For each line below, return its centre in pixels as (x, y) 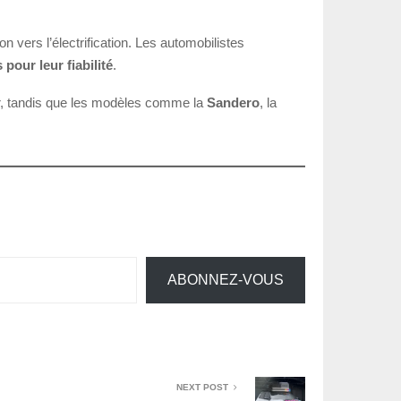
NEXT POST (202, 388)
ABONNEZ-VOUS (226, 280)
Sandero (233, 103)
